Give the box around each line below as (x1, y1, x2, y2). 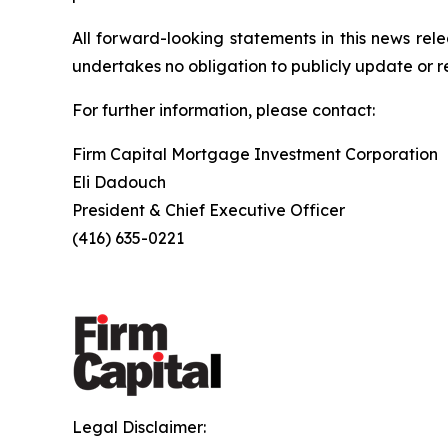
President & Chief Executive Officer (72, 199, 345, 220)
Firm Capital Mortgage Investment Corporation (72, 143, 438, 164)
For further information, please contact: (72, 99, 375, 120)
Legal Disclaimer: (72, 416, 206, 437)
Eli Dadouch (72, 171, 166, 192)
